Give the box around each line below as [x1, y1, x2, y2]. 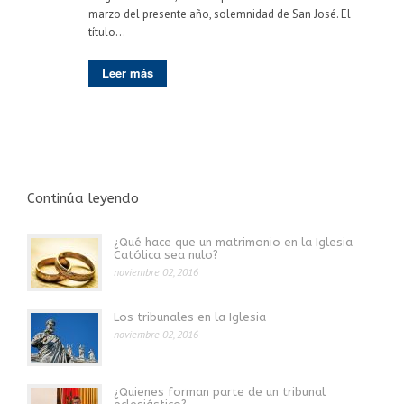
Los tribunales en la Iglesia [114, 309, 266, 324]
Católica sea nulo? [114, 247, 218, 262]
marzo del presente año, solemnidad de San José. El [88, 5, 351, 22]
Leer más [102, 63, 153, 81]
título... [88, 23, 125, 40]
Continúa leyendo [27, 189, 139, 207]
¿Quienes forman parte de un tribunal [114, 384, 326, 399]
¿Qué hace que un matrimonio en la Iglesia [114, 234, 353, 249]
